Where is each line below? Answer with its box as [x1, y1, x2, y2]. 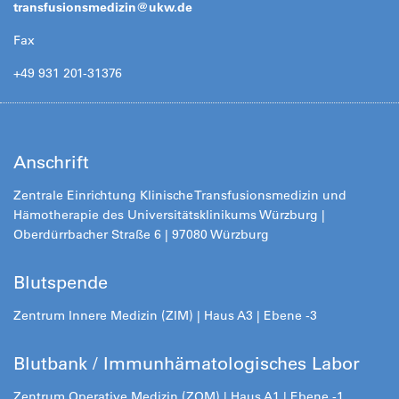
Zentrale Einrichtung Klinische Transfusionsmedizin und [13, 187, 346, 203]
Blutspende [13, 272, 108, 293]
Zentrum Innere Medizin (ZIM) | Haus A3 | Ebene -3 [13, 307, 317, 323]
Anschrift [13, 151, 89, 173]
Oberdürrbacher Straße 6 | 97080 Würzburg [13, 226, 269, 242]
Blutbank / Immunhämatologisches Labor [13, 353, 360, 374]
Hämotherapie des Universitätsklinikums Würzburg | [13, 207, 325, 223]
